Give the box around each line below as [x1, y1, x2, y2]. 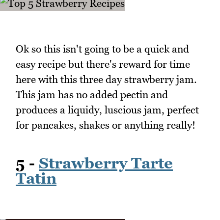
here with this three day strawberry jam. [16, 73, 197, 86]
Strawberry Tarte [39, 154, 173, 172]
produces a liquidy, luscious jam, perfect [16, 104, 199, 116]
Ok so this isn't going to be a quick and [16, 43, 189, 55]
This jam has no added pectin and [16, 88, 168, 101]
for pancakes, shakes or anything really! [16, 119, 195, 132]
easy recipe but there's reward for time [16, 58, 190, 71]
